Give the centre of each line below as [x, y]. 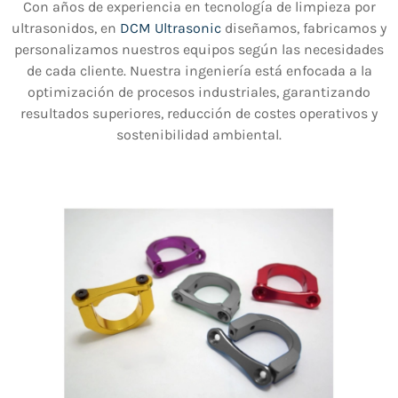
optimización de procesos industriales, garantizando [199, 92]
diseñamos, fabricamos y [304, 28]
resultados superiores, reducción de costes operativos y [199, 114]
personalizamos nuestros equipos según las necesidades [199, 50]
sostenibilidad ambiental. [199, 135]
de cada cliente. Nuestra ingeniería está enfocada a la [199, 71]
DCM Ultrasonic [171, 28]
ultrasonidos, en [66, 28]
